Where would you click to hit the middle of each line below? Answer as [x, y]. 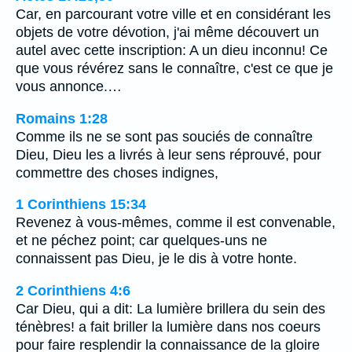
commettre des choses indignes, [117, 172]
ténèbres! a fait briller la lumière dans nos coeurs [168, 326]
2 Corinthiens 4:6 [73, 290]
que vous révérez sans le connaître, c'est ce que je [174, 69]
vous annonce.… [69, 87]
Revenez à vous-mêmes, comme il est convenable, [176, 223]
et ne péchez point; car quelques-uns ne [141, 241]
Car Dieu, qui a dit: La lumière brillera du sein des [170, 308]
